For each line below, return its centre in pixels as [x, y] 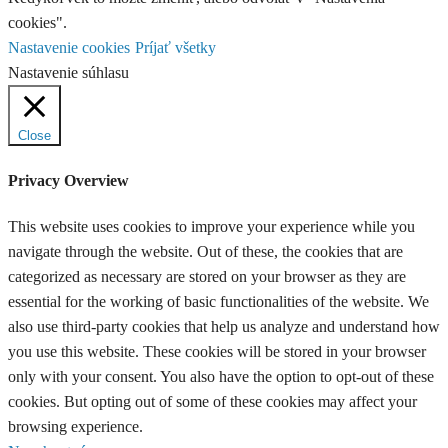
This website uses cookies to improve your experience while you [211, 227]
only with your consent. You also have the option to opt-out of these [221, 377]
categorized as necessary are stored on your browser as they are [207, 277]
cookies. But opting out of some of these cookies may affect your [212, 402]
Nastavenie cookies [69, 48]
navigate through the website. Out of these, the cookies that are [205, 252]
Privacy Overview [68, 180]
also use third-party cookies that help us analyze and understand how [224, 327]
